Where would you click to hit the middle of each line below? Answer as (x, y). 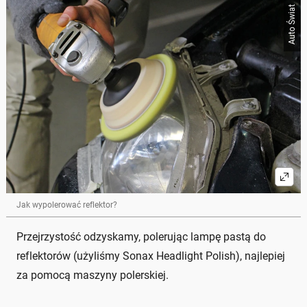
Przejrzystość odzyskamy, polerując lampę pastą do (141, 237)
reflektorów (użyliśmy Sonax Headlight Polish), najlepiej (151, 256)
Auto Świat (292, 24)
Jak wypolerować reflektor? (67, 205)
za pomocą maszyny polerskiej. (93, 275)
